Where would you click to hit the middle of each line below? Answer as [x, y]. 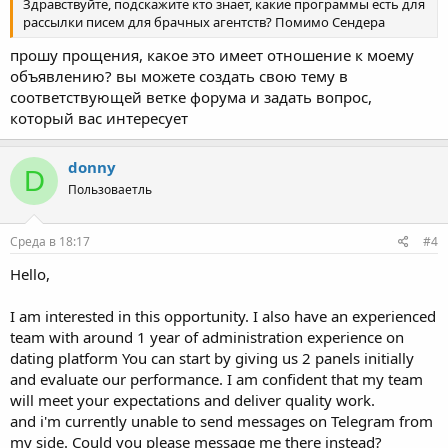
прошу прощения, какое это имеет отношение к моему [212, 55]
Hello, [30, 273]
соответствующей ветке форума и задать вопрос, [191, 97]
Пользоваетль [110, 189]
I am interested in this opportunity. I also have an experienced [223, 315]
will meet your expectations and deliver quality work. [192, 399]
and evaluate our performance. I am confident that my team [216, 378]
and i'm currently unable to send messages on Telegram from [221, 420]
